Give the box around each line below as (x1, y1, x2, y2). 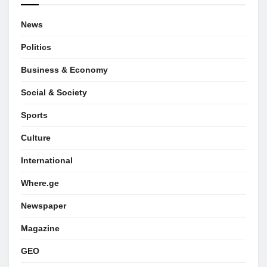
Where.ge (21, 178, 59, 188)
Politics (21, 42, 51, 52)
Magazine (21, 223, 60, 233)
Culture (21, 132, 51, 142)
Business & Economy (21, 64, 108, 74)
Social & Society (21, 87, 87, 97)
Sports (21, 110, 48, 120)
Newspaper (21, 200, 66, 210)
